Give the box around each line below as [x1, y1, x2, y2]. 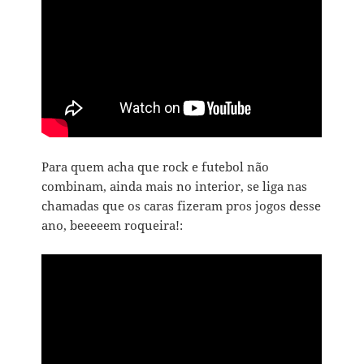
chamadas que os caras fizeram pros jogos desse [41, 197, 322, 214]
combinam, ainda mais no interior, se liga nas [41, 177, 308, 194]
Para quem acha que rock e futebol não [41, 158, 270, 175]
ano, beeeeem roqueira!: [41, 216, 184, 233]
